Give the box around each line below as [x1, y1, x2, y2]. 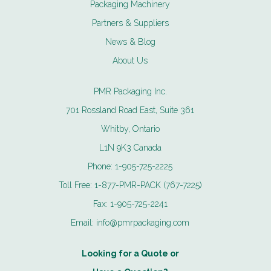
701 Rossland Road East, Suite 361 [66, 105, 195, 115]
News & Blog [105, 36, 155, 47]
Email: [71, 217, 97, 227]
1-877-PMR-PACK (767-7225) [94, 180, 202, 190]
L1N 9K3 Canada [99, 142, 162, 152]
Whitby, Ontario [100, 123, 160, 134]
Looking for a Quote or [81, 248, 179, 258]
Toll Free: [58, 180, 94, 190]
